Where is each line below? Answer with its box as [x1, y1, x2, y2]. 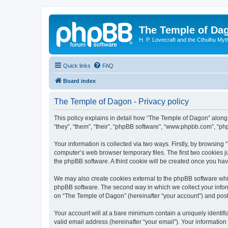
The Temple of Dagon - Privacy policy [54, 97, 189, 106]
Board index [63, 77, 96, 84]
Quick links [63, 62, 91, 69]
